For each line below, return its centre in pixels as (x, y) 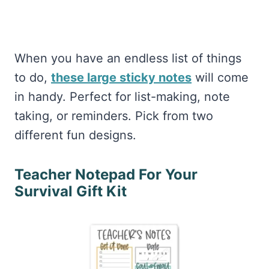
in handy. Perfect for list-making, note (122, 97)
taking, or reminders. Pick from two (114, 116)
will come (220, 78)
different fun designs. (75, 135)
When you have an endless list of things (128, 59)
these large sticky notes (121, 78)
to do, (33, 78)
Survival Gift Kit (71, 192)
